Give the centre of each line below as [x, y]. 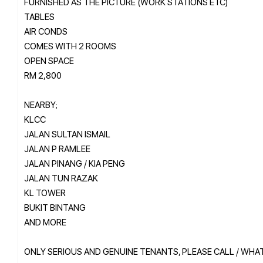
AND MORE [45, 222]
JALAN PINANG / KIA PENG [75, 163]
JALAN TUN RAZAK [61, 178]
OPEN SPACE [49, 60]
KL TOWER [45, 192]
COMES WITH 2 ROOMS [70, 45]
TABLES [39, 16]
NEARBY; [41, 104]
